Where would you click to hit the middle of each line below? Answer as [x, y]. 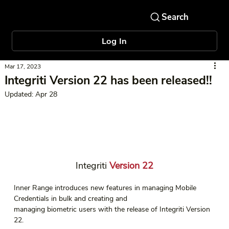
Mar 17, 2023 [22, 66]
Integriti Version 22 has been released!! [108, 80]
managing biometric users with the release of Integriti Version [113, 210]
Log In [114, 41]
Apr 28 [46, 94]
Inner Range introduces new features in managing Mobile [106, 188]
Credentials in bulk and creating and [71, 199]
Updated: [20, 94]
